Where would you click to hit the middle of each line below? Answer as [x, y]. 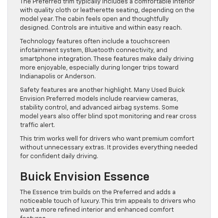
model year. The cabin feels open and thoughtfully [94, 19]
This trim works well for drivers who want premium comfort [107, 139]
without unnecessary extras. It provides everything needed [109, 147]
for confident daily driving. [59, 156]
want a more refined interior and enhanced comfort [97, 210]
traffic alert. [37, 125]
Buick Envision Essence [85, 177]
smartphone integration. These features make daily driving [107, 59]
